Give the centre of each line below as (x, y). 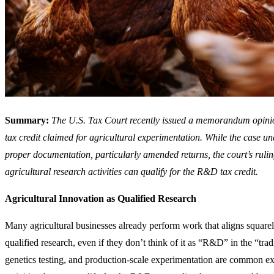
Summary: (27, 120)
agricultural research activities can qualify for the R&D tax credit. (131, 172)
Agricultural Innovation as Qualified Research (101, 199)
